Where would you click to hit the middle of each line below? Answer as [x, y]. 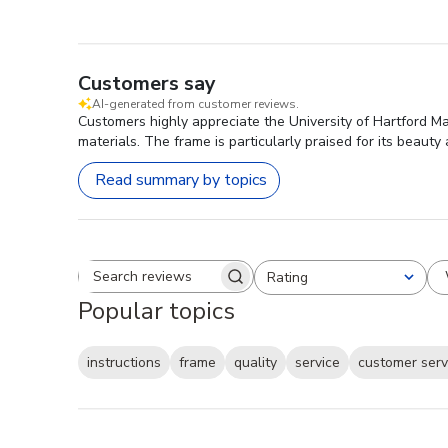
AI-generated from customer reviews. [195, 103]
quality [255, 363]
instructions [124, 363]
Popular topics [156, 310]
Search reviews [217, 285]
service [317, 363]
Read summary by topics [181, 180]
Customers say [147, 83]
